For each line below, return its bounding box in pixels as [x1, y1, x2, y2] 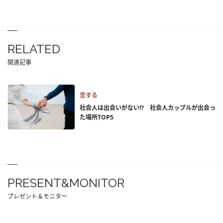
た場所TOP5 [80, 113, 113, 122]
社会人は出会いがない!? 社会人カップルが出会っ [80, 104, 216, 112]
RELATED [7, 42, 60, 57]
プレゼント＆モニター [7, 192, 67, 201]
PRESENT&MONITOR [7, 176, 124, 191]
